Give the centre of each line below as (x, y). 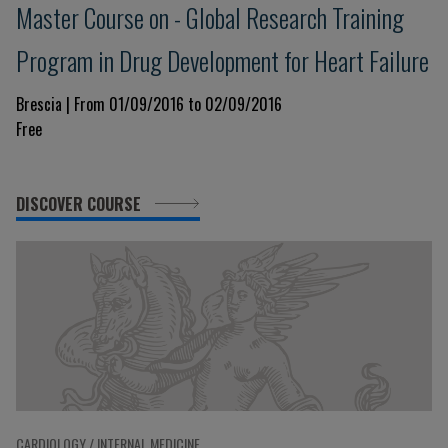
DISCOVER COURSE (80, 204)
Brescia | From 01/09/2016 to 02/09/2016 (149, 104)
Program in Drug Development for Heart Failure (222, 60)
